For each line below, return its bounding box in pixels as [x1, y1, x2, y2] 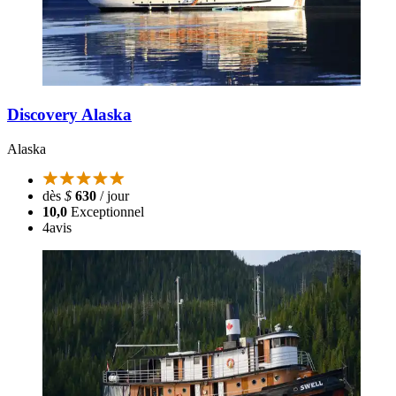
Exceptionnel [71, 204, 144, 220]
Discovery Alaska [7, 105, 132, 125]
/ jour [96, 188, 129, 204]
